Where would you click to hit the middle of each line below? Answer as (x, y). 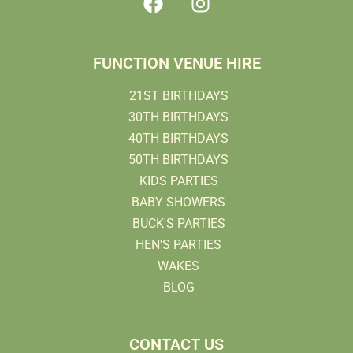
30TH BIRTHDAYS (178, 117)
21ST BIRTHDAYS (178, 95)
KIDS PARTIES (178, 180)
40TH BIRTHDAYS (178, 138)
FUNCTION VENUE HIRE (176, 63)
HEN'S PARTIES (178, 244)
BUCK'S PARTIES (178, 223)
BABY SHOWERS (178, 202)
